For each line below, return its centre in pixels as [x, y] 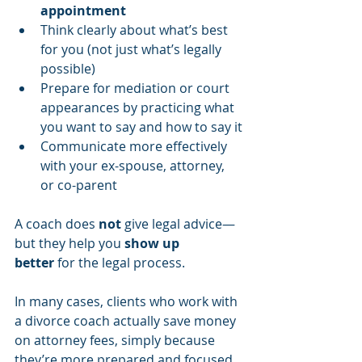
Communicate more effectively [135, 146]
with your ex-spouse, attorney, [134, 165]
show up [154, 243]
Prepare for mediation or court [137, 88]
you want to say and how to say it [141, 126]
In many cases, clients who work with [128, 301]
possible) [68, 68]
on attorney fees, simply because [116, 340]
